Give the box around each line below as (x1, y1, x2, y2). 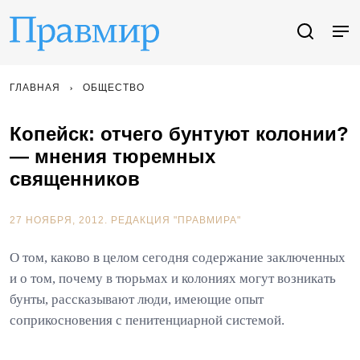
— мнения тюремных (10, 145, 215, 167)
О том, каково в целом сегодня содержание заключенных (10, 250, 346, 265)
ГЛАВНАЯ (10, 82, 60, 93)
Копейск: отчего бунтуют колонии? (10, 123, 349, 145)
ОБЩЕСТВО (83, 82, 145, 93)
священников (10, 168, 140, 190)
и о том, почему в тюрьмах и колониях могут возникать (10, 271, 336, 286)
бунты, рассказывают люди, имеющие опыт (10, 292, 264, 307)
